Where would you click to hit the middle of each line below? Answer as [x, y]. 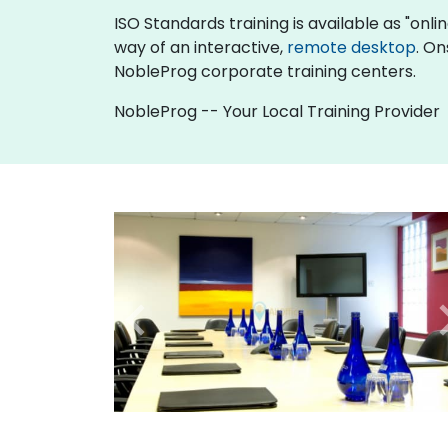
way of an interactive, [200, 47]
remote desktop [351, 47]
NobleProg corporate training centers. [265, 71]
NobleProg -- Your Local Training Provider [277, 111]
